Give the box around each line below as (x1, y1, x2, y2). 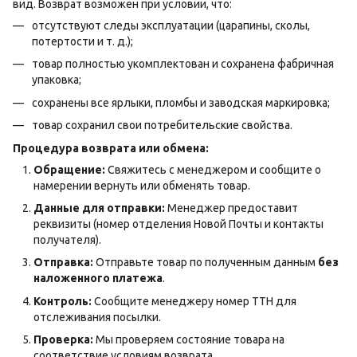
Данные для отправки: (33, 201, 165, 214)
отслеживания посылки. (33, 310, 161, 324)
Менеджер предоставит (165, 201, 298, 214)
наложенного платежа (33, 272, 163, 285)
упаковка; (32, 73, 81, 87)
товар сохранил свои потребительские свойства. (32, 119, 292, 132)
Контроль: (33, 294, 92, 308)
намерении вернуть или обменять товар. (33, 178, 250, 192)
